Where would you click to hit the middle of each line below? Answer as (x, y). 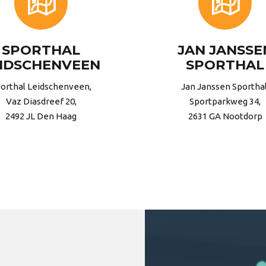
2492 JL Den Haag (41, 116)
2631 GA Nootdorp (225, 116)
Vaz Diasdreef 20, (41, 102)
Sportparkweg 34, (225, 102)
